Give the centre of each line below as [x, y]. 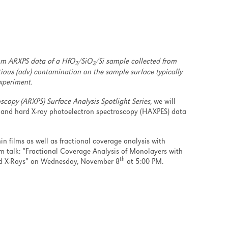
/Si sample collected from [136, 62]
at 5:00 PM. [144, 162]
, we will [163, 102]
